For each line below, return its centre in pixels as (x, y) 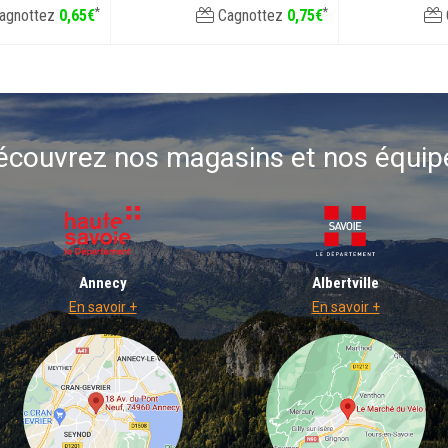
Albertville (345, 283)
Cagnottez (250, 15)
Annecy (102, 283)
